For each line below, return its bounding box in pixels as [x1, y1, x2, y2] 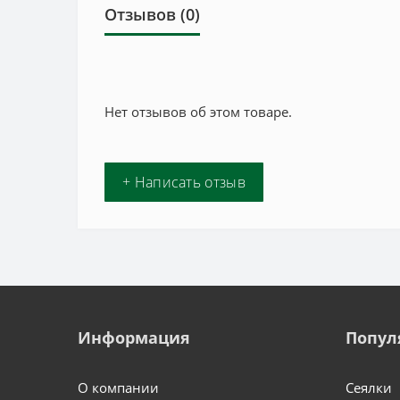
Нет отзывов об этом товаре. [104, 103, 292, 121]
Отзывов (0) [104, 4, 200, 25]
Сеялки [346, 379, 392, 396]
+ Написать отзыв [122, 172, 246, 192]
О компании [78, 379, 159, 396]
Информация [78, 327, 190, 348]
